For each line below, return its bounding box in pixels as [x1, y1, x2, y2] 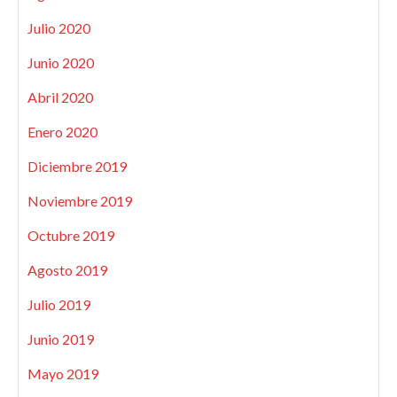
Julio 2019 [27, 296, 90, 314]
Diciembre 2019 [27, 158, 127, 175]
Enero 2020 [27, 123, 97, 141]
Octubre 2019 [27, 227, 114, 245]
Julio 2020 [27, 19, 90, 37]
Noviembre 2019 [27, 192, 132, 210]
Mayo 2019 [27, 365, 98, 383]
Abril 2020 [27, 89, 93, 106]
